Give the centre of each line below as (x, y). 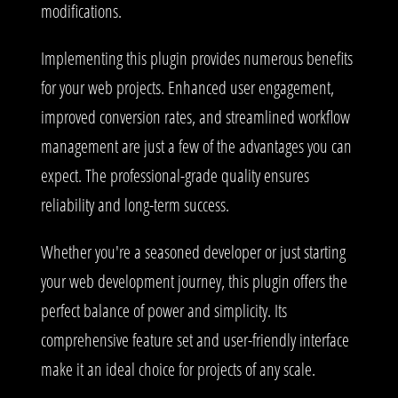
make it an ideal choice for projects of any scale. (178, 369)
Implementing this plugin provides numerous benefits (197, 58)
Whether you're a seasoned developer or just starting (193, 251)
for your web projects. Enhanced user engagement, (187, 87)
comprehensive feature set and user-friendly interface (195, 339)
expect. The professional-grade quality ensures (175, 175)
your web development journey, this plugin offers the (194, 281)
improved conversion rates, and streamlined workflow (195, 116)
